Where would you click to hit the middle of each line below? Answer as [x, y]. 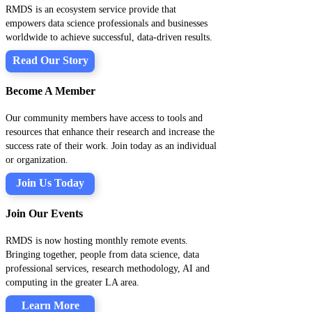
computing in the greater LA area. [72, 282]
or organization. [37, 160]
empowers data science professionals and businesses [107, 23]
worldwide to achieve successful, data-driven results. [109, 37]
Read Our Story [50, 60]
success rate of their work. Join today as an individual [111, 146]
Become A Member [50, 91]
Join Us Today [50, 183]
